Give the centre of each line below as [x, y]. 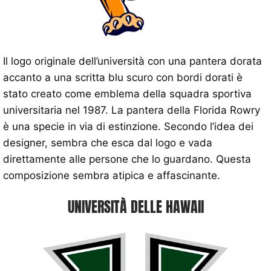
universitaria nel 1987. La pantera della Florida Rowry [132, 110]
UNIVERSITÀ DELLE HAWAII [135, 207]
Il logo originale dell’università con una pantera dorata [132, 61]
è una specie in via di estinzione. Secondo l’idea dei [128, 126]
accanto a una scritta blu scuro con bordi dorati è [123, 77]
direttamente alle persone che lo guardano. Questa [127, 159]
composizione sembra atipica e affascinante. [112, 175]
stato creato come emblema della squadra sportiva [127, 93]
